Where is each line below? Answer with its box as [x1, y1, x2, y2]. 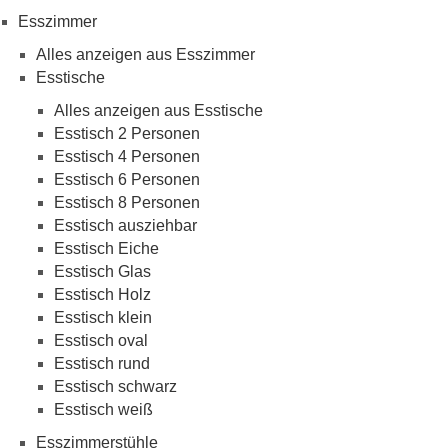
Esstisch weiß [54, 400, 153, 418]
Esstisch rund [54, 354, 150, 372]
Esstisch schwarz [54, 377, 177, 395]
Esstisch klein [54, 308, 152, 326]
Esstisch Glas [54, 262, 151, 280]
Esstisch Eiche [54, 239, 159, 257]
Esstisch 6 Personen [54, 170, 200, 188]
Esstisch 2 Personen [54, 124, 200, 142]
